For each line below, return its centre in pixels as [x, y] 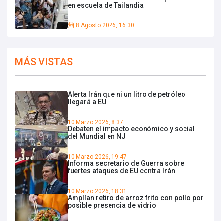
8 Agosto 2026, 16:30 [105, 25]
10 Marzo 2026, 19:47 [97, 157]
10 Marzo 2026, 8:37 [95, 123]
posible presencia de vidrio [112, 205]
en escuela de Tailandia [106, 6]
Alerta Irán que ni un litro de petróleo [127, 94]
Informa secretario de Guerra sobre [126, 164]
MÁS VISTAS [44, 62]
